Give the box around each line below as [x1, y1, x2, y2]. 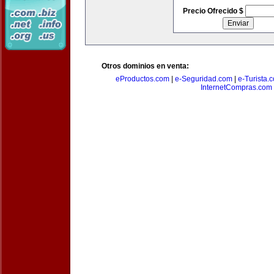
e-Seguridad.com [175, 75, 232, 83]
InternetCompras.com [200, 83, 272, 92]
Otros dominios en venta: [102, 62, 189, 70]
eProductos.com [116, 75, 169, 83]
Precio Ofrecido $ [182, 7, 245, 15]
